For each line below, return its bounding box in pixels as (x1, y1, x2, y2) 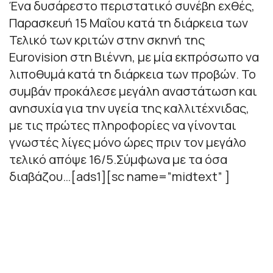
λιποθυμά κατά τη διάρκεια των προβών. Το (9, 66, 256, 83)
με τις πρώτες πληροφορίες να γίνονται (9, 117, 236, 134)
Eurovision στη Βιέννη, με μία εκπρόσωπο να (9, 49, 259, 66)
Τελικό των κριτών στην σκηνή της (9, 32, 205, 49)
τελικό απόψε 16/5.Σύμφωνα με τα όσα (9, 151, 227, 168)
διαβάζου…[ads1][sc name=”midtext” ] (9, 168, 230, 185)
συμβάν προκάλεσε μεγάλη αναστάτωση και (9, 83, 257, 100)
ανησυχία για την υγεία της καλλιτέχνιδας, (9, 100, 249, 117)
